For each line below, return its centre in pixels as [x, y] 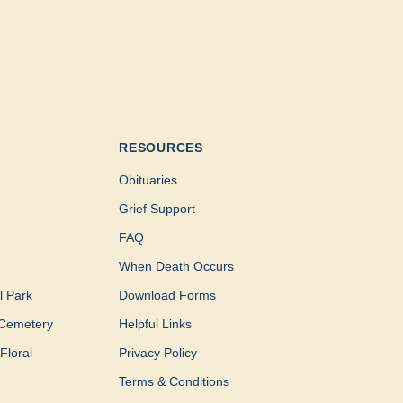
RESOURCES [161, 148]
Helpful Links [156, 324]
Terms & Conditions [175, 382]
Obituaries [148, 180]
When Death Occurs [177, 267]
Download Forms [168, 296]
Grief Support [157, 209]
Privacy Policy [158, 353]
